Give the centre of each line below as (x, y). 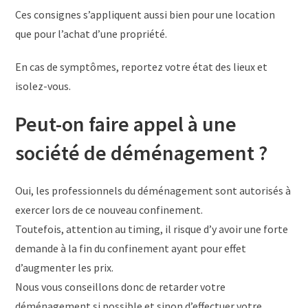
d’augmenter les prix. (65, 268)
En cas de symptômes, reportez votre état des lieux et (142, 67)
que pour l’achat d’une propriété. (91, 34)
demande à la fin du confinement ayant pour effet (131, 249)
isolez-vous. (43, 86)
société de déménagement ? (142, 153)
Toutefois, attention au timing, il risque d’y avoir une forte (152, 229)
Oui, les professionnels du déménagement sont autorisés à (153, 191)
